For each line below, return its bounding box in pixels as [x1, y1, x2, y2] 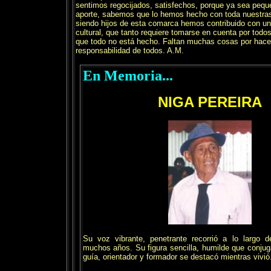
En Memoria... [82, 68, 173, 83]
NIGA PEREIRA [157, 94, 262, 110]
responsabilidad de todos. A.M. [75, 46, 184, 55]
